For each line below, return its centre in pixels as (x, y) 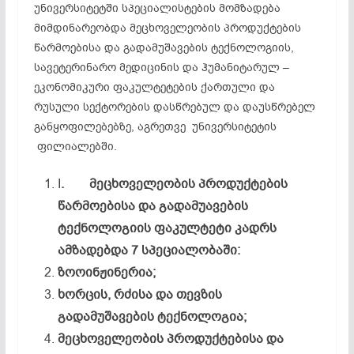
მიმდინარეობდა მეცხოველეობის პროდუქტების (167, 28)
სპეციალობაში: (190, 250)
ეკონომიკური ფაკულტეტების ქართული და (154, 87)
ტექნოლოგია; (201, 316)
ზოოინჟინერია (105, 272)
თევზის (199, 294)
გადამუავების (203, 206)
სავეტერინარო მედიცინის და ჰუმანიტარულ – (161, 67)
